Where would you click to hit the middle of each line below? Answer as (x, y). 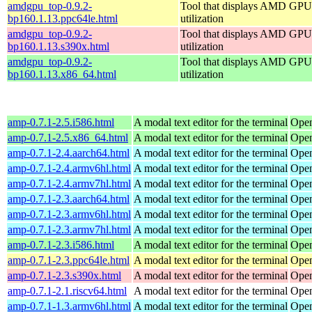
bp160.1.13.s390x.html (58, 46)
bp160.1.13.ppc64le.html (63, 18)
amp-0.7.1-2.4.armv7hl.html (69, 183)
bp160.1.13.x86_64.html (62, 74)
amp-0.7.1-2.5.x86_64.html (68, 137)
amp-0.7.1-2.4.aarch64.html (69, 153)
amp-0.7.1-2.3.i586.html (61, 244)
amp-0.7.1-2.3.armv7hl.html (69, 229)
